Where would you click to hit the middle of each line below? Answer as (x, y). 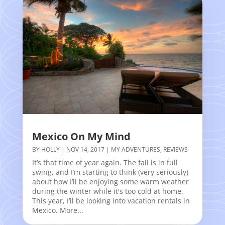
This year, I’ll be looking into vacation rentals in (111, 201)
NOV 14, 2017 (85, 150)
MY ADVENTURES (135, 150)
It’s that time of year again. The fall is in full (105, 163)
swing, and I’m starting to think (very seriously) (110, 172)
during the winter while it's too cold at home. (107, 191)
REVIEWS (175, 150)
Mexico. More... (58, 210)
